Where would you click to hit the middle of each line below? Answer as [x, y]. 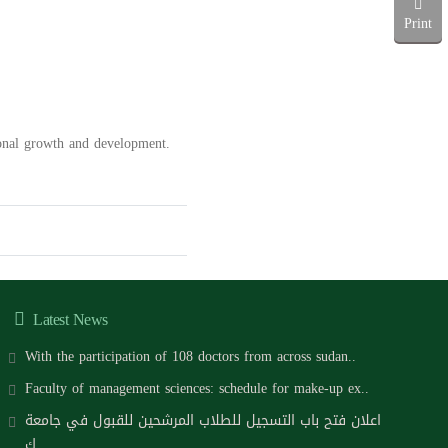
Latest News [68, 320]
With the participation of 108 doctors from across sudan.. [190, 357]
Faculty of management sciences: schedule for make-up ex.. [196, 389]
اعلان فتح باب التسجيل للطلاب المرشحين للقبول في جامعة [202, 421]
